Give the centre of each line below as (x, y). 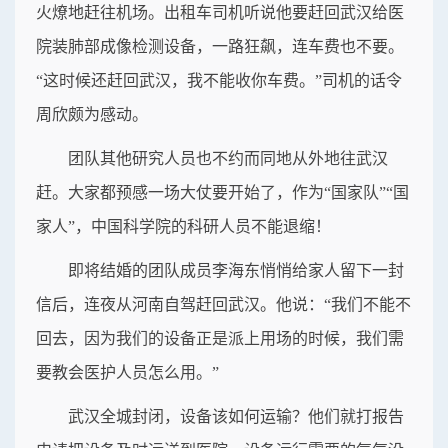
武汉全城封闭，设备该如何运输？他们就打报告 (236, 416)
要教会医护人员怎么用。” (127, 372)
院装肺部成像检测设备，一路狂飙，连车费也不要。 (220, 46)
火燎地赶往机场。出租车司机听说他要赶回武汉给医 (220, 12)
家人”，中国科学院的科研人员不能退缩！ (183, 226)
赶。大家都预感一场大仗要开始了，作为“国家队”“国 (222, 192)
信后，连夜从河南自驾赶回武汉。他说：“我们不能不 (223, 304)
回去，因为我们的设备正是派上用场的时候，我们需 (220, 338)
